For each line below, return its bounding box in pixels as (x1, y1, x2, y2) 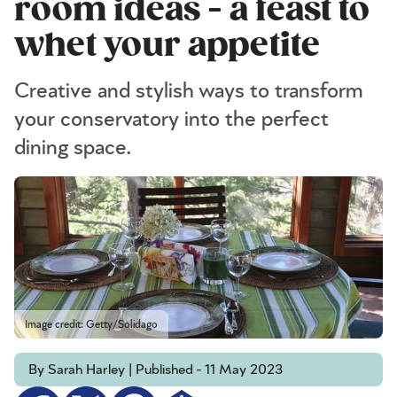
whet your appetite (14, 25, 320, 66)
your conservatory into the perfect (14, 109, 329, 130)
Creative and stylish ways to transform (14, 81, 362, 102)
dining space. (14, 137, 132, 159)
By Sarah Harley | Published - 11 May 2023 (28, 362, 283, 378)
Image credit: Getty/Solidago (25, 319, 158, 331)
